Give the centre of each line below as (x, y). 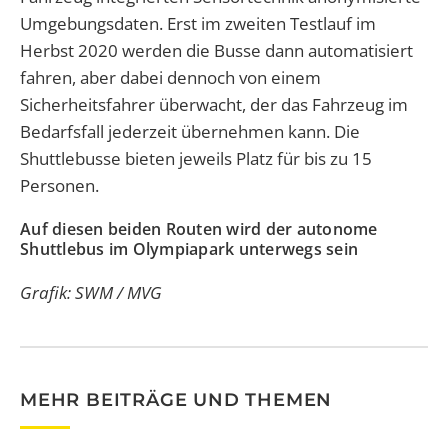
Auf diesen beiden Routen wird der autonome (199, 229)
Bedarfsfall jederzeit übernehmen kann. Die (190, 132)
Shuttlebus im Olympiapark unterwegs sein (189, 249)
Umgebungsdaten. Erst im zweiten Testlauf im (198, 24)
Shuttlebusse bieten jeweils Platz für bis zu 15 (196, 159)
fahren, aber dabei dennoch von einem (170, 78)
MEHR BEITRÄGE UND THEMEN (176, 400)
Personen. (59, 186)
